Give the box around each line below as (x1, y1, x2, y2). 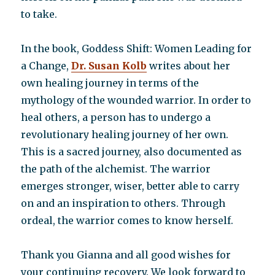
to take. (21, 8, 58, 20)
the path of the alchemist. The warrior (21, 163, 211, 175)
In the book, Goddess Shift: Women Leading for (21, 42, 252, 55)
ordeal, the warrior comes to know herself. (21, 214, 234, 227)
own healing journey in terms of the (21, 77, 199, 89)
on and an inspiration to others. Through (21, 197, 226, 209)
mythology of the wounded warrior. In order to (21, 94, 252, 106)
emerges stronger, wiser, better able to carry (21, 180, 240, 192)
